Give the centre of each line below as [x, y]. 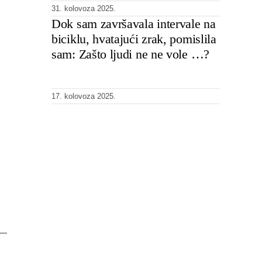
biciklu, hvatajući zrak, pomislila [134, 39]
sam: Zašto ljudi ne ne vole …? [130, 54]
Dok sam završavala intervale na [134, 23]
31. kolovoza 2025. [84, 8]
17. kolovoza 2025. [84, 96]
